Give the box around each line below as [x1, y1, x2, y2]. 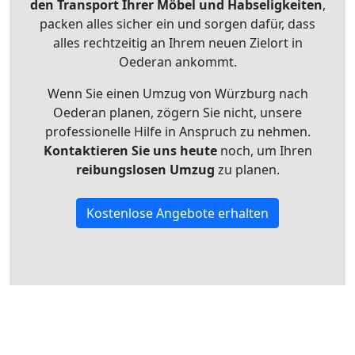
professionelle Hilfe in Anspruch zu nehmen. [44, 123, 311, 140]
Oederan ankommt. [118, 53, 237, 71]
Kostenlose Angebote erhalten [86, 204, 269, 222]
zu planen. [214, 161, 280, 178]
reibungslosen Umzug [75, 161, 215, 178]
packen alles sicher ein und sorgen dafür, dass [40, 15, 315, 32]
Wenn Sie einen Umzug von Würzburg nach [47, 85, 308, 102]
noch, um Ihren [216, 142, 312, 159]
